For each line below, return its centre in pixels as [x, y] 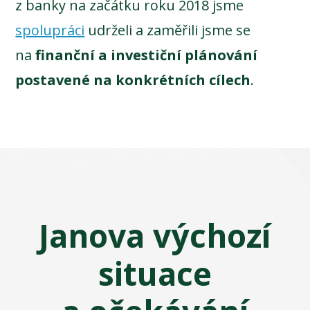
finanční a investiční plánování [147, 55]
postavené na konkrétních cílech [133, 80]
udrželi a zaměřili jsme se [168, 30]
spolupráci [50, 30]
